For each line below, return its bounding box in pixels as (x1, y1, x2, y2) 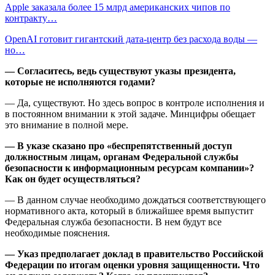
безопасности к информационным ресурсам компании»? (5, 162, 254, 173)
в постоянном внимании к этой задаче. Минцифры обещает (5, 108, 255, 119)
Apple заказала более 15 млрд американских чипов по (5, 1, 230, 12)
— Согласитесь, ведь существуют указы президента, (5, 65, 236, 76)
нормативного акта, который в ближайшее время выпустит (5, 205, 254, 216)
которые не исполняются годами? (5, 76, 155, 87)
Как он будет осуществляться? (5, 173, 141, 184)
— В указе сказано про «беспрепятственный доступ (5, 140, 232, 151)
